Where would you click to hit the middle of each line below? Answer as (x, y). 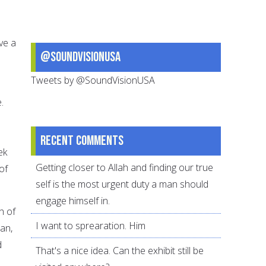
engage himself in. (73, 201)
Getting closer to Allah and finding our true (125, 168)
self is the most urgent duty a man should (122, 184)
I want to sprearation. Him (91, 226)
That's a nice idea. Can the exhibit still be (120, 250)
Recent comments (82, 140)
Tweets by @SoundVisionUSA (93, 80)
